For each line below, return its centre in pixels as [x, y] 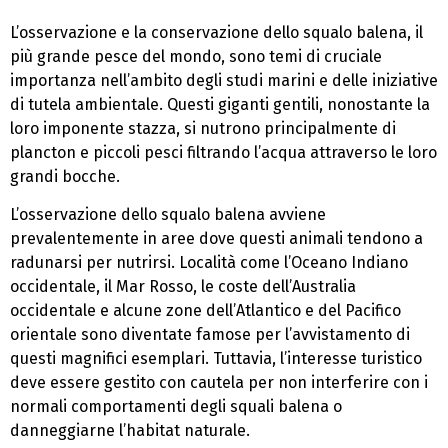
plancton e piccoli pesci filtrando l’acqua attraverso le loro [223, 152]
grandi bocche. [65, 176]
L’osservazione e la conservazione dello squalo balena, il [216, 32]
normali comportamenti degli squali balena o [176, 407]
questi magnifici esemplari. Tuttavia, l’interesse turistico [216, 359]
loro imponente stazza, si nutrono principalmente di [203, 128]
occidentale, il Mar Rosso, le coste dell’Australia [183, 287]
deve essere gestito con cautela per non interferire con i [219, 383]
